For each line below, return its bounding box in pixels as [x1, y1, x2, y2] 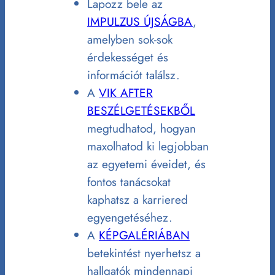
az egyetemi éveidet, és [87, 155, 206, 173]
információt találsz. [87, 66, 180, 84]
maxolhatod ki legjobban [87, 137, 209, 155]
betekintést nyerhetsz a [87, 244, 201, 262]
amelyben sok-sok [87, 31, 173, 48]
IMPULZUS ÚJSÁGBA [87, 13, 193, 31]
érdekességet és [87, 48, 169, 66]
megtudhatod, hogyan [87, 120, 196, 137]
